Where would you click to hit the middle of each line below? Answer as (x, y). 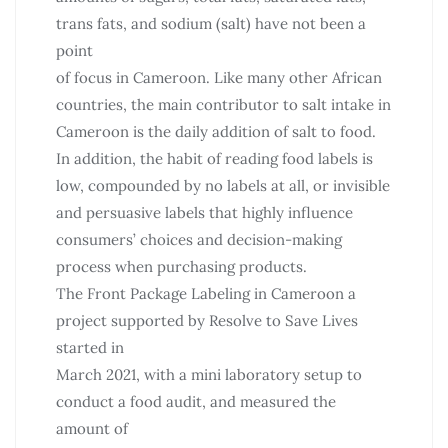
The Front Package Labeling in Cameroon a (206, 293)
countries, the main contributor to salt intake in (223, 104)
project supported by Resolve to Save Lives (207, 320)
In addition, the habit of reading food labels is (214, 158)
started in (90, 347)
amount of (92, 428)
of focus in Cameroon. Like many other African (219, 77)
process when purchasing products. (181, 266)
